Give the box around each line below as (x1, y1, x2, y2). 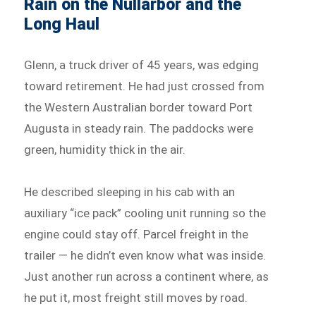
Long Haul (24, 15, 100, 35)
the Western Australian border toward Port (24, 100, 253, 115)
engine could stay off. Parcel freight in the (24, 227, 249, 242)
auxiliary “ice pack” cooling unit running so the (24, 206, 267, 221)
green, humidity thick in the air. (24, 142, 186, 157)
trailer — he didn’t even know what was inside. (24, 248, 267, 263)
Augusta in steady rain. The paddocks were (24, 121, 254, 136)
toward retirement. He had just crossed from (24, 79, 265, 94)
